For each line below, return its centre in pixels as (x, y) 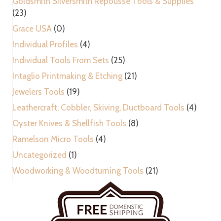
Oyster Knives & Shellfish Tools (69, 123)
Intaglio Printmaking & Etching (67, 76)
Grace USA (32, 28)
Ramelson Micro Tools (53, 139)
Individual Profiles (45, 44)
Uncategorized (39, 155)
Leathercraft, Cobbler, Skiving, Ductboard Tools (98, 107)
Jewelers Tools (38, 92)
